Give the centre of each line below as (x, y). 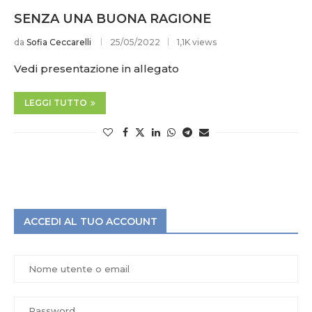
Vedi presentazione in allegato (96, 69)
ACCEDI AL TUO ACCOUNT (91, 222)
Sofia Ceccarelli (59, 42)
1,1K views (197, 42)
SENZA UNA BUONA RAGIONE (112, 19)
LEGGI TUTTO (56, 103)
